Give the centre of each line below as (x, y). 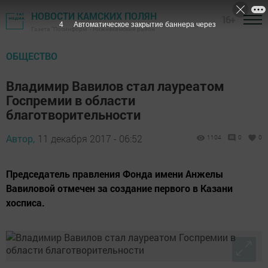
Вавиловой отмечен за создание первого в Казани (119, 188)
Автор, (20, 138)
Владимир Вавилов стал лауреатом (115, 86)
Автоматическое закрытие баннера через (144, 25)
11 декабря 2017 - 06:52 (90, 138)
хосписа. (25, 202)
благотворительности (73, 115)
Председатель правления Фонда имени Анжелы (115, 174)
